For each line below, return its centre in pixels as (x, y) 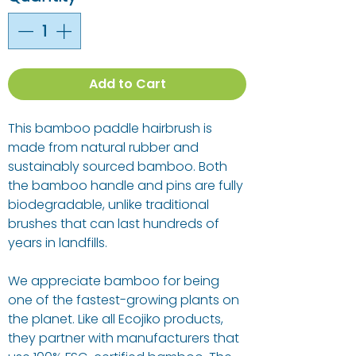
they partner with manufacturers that (124, 339)
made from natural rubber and (103, 148)
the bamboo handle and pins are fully (126, 186)
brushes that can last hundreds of (114, 224)
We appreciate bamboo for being (114, 281)
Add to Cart (127, 84)
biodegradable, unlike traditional (108, 205)
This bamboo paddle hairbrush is (110, 129)
